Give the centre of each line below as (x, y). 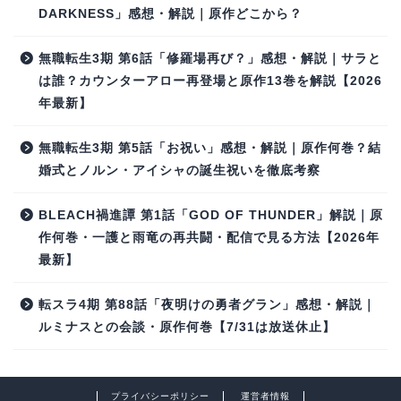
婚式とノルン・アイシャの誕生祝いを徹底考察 (179, 171)
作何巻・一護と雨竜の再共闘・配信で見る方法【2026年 (209, 238)
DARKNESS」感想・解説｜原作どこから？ (171, 14)
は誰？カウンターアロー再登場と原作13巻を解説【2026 (210, 81)
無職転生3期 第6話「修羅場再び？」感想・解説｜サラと (210, 59)
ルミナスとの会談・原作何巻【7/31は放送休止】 (187, 328)
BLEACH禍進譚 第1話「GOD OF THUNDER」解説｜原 (211, 216)
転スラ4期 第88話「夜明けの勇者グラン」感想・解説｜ (207, 305)
